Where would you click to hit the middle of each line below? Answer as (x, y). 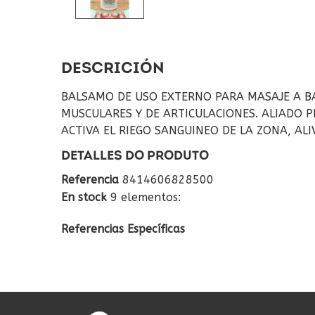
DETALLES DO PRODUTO (135, 156)
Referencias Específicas (123, 229)
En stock (84, 197)
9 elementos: (146, 197)
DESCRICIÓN (113, 69)
